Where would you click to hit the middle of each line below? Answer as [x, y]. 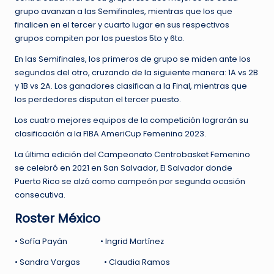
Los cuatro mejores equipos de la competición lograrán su [131, 120]
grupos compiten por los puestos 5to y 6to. [100, 39]
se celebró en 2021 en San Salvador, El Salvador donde [124, 168]
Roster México [57, 219]
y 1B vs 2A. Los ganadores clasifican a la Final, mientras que [131, 86]
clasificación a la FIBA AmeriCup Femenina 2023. [110, 134]
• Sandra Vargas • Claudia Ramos [92, 262]
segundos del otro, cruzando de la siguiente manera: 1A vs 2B [136, 73]
